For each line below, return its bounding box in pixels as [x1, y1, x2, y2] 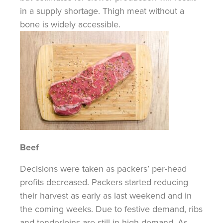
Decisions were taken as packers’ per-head [20, 162, 187, 175]
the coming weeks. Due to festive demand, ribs [20, 202, 203, 215]
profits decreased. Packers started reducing [20, 175, 188, 188]
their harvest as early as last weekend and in [20, 189, 192, 202]
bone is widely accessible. [20, 17, 120, 30]
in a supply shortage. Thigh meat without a [20, 4, 184, 17]
